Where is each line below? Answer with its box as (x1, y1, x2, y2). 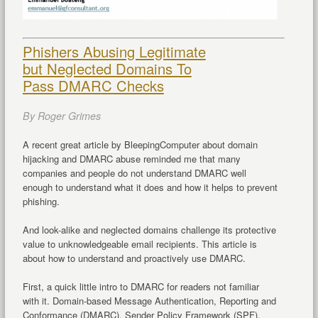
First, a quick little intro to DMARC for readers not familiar (22, 279, 259, 293)
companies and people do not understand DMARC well (22, 165, 246, 180)
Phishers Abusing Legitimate (22, 40, 206, 62)
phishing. (22, 194, 60, 208)
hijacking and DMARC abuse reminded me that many (22, 151, 241, 165)
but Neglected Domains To (22, 57, 192, 79)
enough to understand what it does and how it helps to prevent (22, 180, 278, 194)
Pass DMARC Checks (22, 75, 164, 96)
